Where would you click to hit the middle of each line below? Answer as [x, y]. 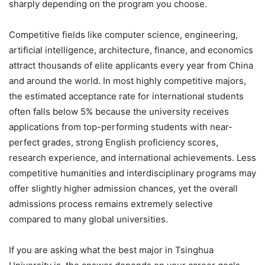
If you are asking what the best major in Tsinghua [111, 250]
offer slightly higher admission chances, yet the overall [123, 188]
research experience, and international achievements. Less [132, 157]
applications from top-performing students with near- [121, 127]
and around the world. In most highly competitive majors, [127, 80]
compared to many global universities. [88, 219]
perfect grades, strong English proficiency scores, [114, 142]
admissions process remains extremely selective [111, 203]
